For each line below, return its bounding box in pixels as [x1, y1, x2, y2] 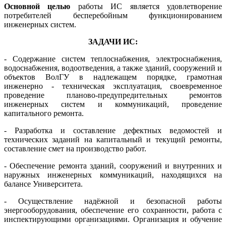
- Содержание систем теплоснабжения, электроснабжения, [4, 54, 222, 63]
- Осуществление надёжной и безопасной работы [4, 196, 222, 205]
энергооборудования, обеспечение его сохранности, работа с [4, 205, 222, 214]
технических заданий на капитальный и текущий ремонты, [4, 135, 222, 144]
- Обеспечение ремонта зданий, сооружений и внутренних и [4, 161, 222, 170]
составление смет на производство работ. [4, 144, 146, 153]
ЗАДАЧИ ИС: [88, 37, 138, 46]
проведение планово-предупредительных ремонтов [4, 90, 222, 99]
